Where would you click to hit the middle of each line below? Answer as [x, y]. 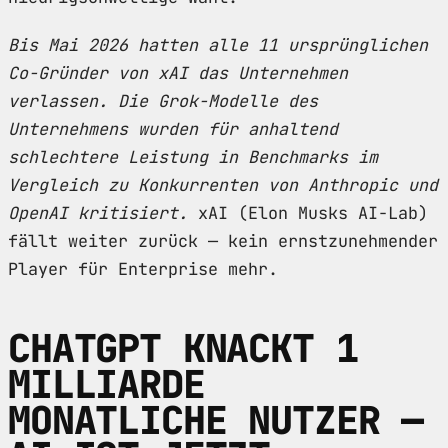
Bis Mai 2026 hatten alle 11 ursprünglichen [218, 44]
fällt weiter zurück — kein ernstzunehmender [223, 240]
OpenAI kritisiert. [98, 212]
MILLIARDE [106, 384]
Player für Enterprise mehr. [143, 268]
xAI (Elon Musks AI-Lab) [308, 212]
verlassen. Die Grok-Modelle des [163, 100]
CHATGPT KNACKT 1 [183, 348]
